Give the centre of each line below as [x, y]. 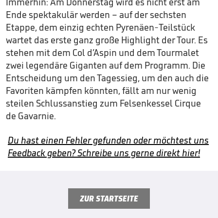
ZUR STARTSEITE [109, 199]
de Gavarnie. [31, 116]
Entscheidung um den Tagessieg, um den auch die [107, 78]
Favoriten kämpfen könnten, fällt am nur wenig [101, 91]
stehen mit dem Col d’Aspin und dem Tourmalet [102, 53]
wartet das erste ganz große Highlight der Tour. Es [107, 40]
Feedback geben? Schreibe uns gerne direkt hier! [104, 153]
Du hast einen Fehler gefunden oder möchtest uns [108, 140]
